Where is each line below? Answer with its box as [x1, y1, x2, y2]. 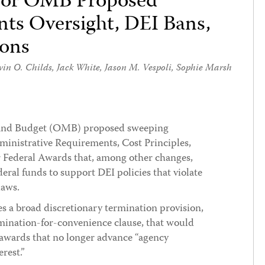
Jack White [57, 61, 100, 76]
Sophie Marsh [176, 61, 232, 76]
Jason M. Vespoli [105, 61, 172, 76]
